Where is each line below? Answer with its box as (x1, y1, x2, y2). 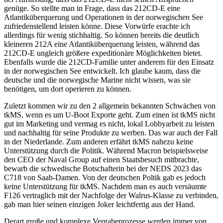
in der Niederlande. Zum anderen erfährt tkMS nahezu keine (4, 137, 193, 146)
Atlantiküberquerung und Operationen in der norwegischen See (4, 12, 203, 21)
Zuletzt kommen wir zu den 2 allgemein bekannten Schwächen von (4, 101, 216, 110)
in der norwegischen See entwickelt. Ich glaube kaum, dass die (4, 66, 201, 75)
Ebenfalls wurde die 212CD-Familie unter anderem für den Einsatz (4, 57, 214, 66)
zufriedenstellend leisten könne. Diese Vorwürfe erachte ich (4, 21, 190, 30)
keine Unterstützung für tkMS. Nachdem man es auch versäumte (4, 182, 207, 191)
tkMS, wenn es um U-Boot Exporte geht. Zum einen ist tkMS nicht (4, 110, 215, 119)
